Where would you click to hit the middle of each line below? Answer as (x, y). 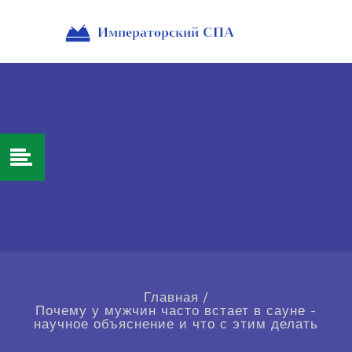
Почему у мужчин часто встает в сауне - (176, 311)
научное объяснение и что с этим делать (176, 324)
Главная (171, 297)
